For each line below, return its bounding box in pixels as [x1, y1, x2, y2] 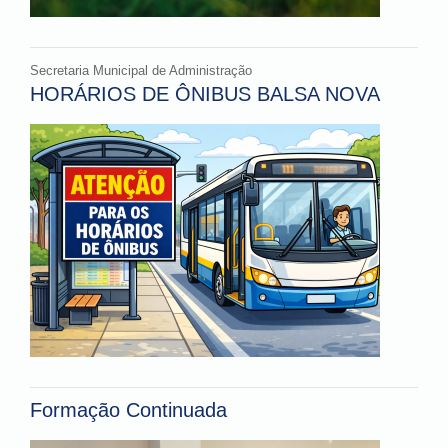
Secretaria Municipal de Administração [30, 63, 252, 79]
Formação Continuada [30, 399, 227, 422]
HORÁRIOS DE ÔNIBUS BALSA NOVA [30, 83, 380, 106]
